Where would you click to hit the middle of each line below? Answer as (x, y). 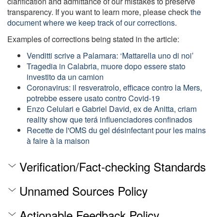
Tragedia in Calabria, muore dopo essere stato (106, 66)
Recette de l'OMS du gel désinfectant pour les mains (116, 130)
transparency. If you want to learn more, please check (99, 12)
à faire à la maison (58, 141)
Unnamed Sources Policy (84, 191)
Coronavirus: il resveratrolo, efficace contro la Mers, (114, 87)
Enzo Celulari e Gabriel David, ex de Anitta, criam (112, 109)
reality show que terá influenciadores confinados (109, 119)
